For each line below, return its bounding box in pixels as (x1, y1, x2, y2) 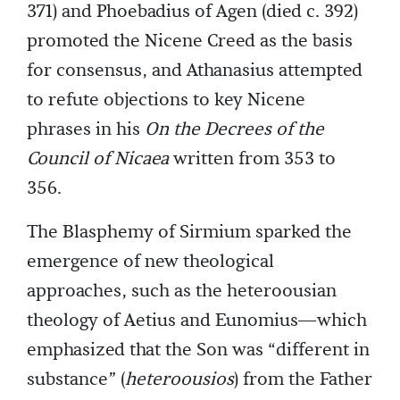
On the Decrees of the (145, 117, 324, 141)
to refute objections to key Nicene (27, 87, 305, 112)
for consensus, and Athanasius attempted (27, 58, 362, 82)
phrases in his (27, 117, 145, 141)
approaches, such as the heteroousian (27, 279, 337, 303)
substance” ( (27, 367, 125, 391)
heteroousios (125, 367, 234, 391)
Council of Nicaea (27, 146, 169, 171)
